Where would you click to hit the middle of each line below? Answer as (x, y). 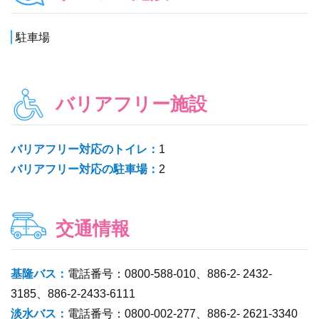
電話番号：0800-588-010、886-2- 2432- (170, 273)
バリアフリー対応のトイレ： (85, 149)
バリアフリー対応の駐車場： (85, 169)
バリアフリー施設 (131, 104)
